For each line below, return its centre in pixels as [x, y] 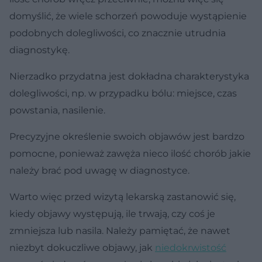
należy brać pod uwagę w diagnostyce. [99, 170]
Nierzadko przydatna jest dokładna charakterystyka [129, 76]
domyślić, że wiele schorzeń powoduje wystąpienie [128, 16]
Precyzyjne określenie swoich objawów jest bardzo [127, 136]
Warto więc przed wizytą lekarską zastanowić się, [123, 196]
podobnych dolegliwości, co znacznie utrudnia [118, 33]
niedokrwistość [191, 247]
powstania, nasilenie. [57, 110]
